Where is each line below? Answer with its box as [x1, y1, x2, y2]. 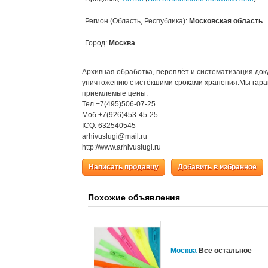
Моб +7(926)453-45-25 [82, 111, 158, 119]
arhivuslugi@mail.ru [82, 132, 147, 141]
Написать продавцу [89, 163, 159, 171]
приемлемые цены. [82, 89, 148, 98]
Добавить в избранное [178, 163, 257, 171]
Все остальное [197, 246, 252, 255]
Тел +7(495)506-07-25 [82, 100, 156, 108]
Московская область [189, 17, 263, 25]
